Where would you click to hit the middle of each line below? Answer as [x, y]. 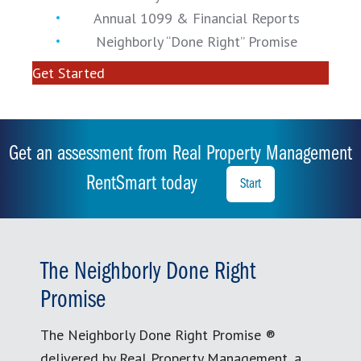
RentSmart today [144, 184]
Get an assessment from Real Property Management [180, 154]
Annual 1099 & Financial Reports [197, 18]
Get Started [68, 73]
